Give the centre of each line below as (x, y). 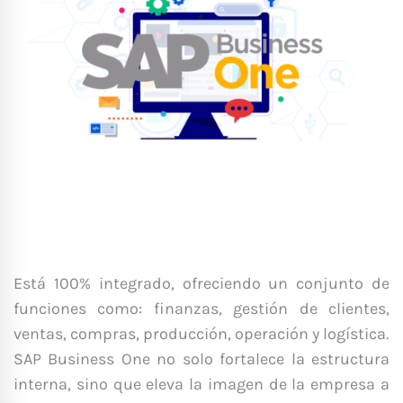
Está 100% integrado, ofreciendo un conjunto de (201, 283)
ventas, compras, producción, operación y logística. (201, 333)
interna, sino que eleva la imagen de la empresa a (201, 384)
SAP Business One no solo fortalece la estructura (201, 358)
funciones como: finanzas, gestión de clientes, (201, 308)
